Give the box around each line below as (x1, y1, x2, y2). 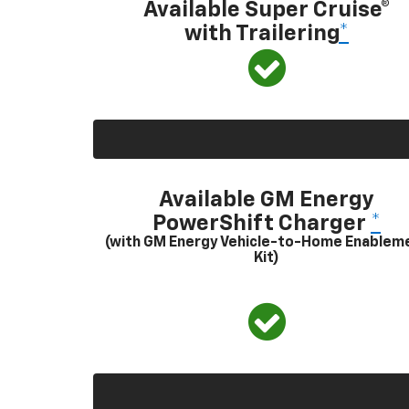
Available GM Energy (159, 188, 374, 211)
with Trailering (184, 22, 339, 45)
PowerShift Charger (152, 212, 371, 235)
